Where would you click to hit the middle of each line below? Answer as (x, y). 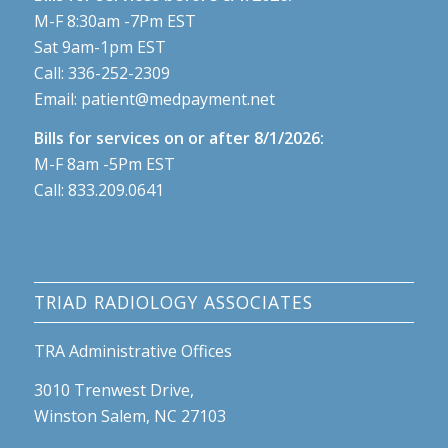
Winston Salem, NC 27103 (129, 416)
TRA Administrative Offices (132, 350)
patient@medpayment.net (177, 98)
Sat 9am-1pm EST (99, 46)
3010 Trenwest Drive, (113, 390)
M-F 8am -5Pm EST (104, 164)
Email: (57, 98)
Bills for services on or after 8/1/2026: (178, 138)
